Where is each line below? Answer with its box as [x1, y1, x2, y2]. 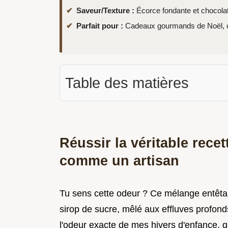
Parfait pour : [76, 21, 123, 30]
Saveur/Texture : [76, 6, 134, 15]
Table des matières [65, 74, 189, 91]
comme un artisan [60, 152, 179, 168]
